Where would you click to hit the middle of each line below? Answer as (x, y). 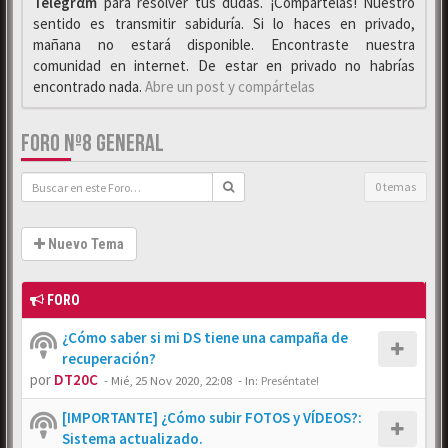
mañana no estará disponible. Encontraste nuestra (224, 44)
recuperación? (109, 358)
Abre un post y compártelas (230, 86)
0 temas (395, 186)
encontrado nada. (89, 86)
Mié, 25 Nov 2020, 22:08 (171, 380)
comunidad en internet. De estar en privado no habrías (224, 65)
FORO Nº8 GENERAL (92, 143)
